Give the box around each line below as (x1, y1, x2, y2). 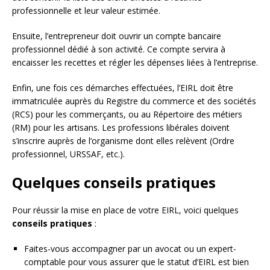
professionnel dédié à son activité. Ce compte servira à (12, 43, 225, 55)
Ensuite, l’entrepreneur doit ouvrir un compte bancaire (12, 30, 221, 42)
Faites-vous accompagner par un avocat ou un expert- (24, 243, 236, 255)
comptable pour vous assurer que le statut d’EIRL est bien (24, 256, 249, 268)
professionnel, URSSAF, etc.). (12, 148, 125, 160)
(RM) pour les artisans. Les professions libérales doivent (12, 122, 230, 134)
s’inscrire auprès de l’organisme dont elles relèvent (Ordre (12, 135, 234, 147)
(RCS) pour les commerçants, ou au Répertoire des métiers (12, 108, 242, 121)
